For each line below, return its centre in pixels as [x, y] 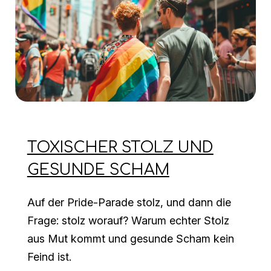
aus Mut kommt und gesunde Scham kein [130, 239]
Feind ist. [49, 257]
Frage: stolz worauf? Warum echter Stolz [128, 221]
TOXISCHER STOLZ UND [120, 148]
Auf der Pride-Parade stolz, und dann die [129, 203]
